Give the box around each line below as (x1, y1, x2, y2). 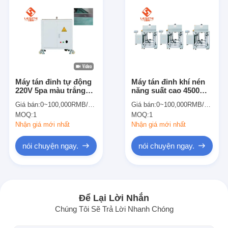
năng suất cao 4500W (131, 85, 207, 95)
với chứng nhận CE (15, 94, 85, 103)
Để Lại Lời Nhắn (79, 193, 149, 204)
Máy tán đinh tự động (15, 77, 92, 86)
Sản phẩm (30, 188, 63, 196)
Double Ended (131, 94, 182, 103)
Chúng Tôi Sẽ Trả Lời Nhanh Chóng (54, 205, 174, 214)
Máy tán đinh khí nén (131, 77, 206, 86)
